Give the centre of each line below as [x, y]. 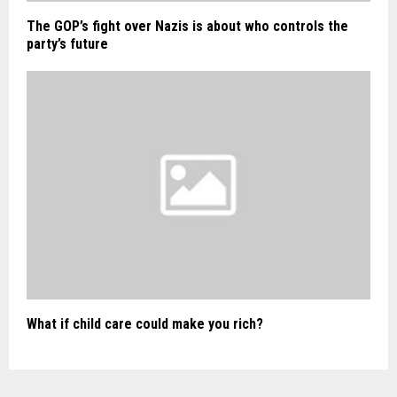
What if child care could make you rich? [145, 324]
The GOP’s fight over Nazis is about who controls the [187, 26]
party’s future [67, 43]
